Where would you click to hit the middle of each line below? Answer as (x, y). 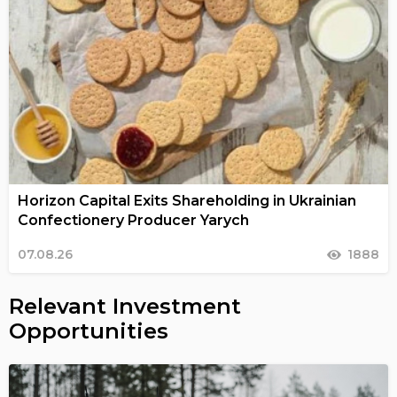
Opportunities (89, 331)
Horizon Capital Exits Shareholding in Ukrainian (187, 201)
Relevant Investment (125, 307)
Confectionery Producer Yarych (133, 221)
